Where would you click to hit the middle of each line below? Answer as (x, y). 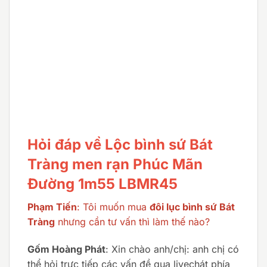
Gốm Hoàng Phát (66, 249)
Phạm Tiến (52, 207)
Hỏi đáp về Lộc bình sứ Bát (120, 145)
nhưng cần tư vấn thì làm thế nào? (132, 222)
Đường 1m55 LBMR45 (103, 184)
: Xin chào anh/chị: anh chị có (172, 249)
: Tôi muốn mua (113, 207)
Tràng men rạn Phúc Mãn (115, 164)
